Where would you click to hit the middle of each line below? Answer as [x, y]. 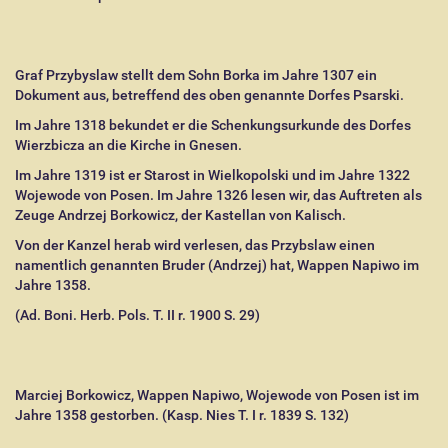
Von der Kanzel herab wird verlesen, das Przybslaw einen [195, 245]
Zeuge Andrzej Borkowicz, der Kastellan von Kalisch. [180, 215]
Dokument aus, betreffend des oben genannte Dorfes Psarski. [209, 95]
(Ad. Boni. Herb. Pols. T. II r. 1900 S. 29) [137, 315]
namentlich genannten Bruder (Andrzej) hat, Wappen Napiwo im [217, 265]
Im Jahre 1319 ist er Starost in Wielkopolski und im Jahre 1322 [212, 175]
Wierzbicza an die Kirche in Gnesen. [128, 145]
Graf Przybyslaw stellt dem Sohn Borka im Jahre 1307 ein [196, 75]
